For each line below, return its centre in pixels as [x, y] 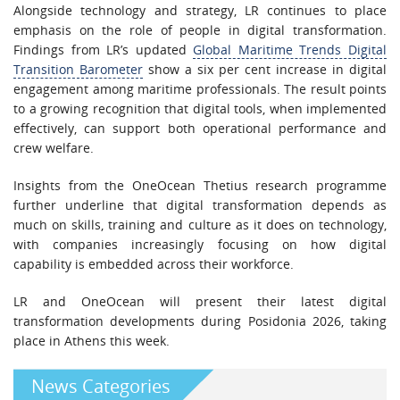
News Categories [101, 386]
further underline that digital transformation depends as [200, 204]
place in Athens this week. [92, 340]
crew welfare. [54, 147]
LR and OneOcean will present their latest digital [200, 301]
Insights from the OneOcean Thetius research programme [200, 185]
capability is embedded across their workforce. [154, 263]
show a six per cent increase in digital [265, 69]
